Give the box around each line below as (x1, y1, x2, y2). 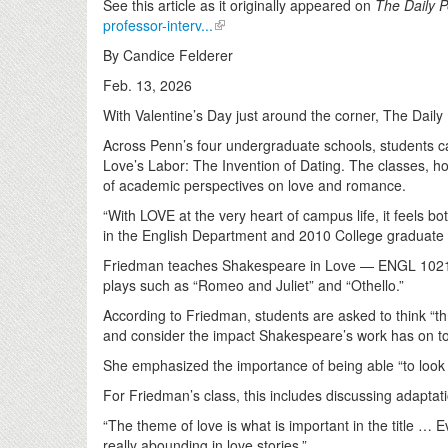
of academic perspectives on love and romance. (103, 175, 410, 196)
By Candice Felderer (103, 45, 233, 66)
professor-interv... (103, 15, 213, 36)
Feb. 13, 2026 (103, 75, 192, 96)
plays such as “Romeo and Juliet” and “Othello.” (103, 275, 404, 296)
